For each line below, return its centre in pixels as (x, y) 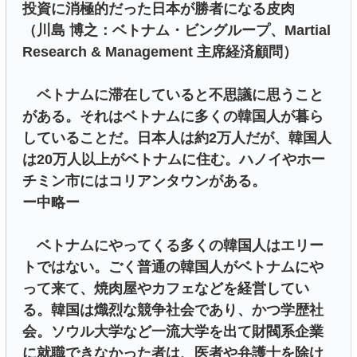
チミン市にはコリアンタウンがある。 (144, 181)
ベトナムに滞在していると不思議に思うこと (173, 95)
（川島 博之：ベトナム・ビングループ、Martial (177, 31)
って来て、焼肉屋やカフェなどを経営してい (166, 289)
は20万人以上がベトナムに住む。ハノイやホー (174, 160)
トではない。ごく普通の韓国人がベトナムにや (173, 267)
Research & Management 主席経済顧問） (160, 52)
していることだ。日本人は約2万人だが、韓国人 (177, 138)
